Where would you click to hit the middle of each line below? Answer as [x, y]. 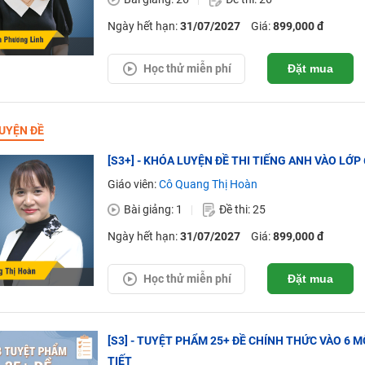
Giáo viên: [133, 184]
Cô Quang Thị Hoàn [208, 184]
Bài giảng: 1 [153, 209]
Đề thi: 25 [242, 209]
